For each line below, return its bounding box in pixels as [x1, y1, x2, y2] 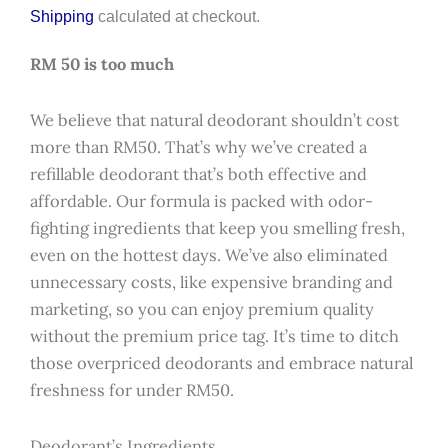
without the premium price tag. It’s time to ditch [30, 324, 399, 346]
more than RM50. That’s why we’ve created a [30, 135, 367, 157]
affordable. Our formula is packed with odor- [30, 189, 373, 211]
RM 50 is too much [30, 53, 174, 75]
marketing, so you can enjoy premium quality [30, 297, 374, 319]
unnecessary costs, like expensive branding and [30, 270, 393, 292]
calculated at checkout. [94, 7, 260, 26]
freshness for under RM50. [30, 378, 234, 400]
